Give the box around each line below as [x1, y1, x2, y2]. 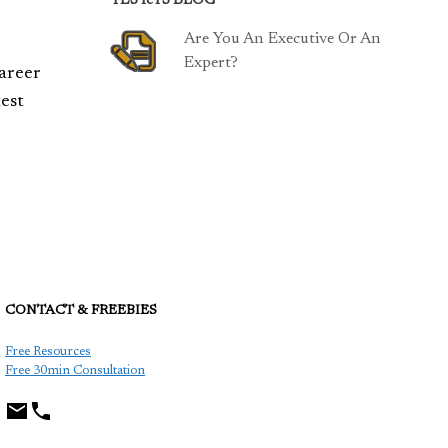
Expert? [184, 55, 239, 71]
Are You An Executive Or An [184, 31, 382, 47]
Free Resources [5, 344, 91, 358]
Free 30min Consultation [5, 363, 145, 377]
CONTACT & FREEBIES [5, 303, 157, 318]
